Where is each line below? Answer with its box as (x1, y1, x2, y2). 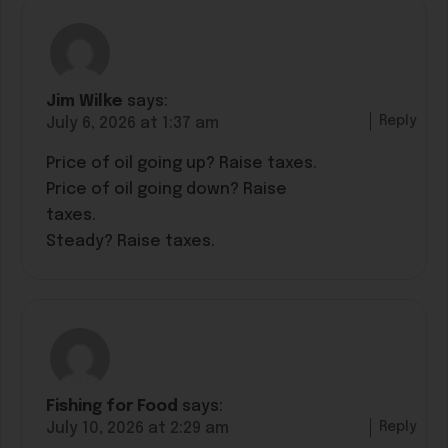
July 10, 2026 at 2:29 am (46, 420, 229, 438)
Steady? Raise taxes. (46, 233, 215, 251)
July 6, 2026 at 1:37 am (46, 115, 219, 133)
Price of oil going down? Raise (46, 181, 287, 199)
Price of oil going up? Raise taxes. (46, 155, 317, 173)
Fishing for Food (46, 398, 178, 416)
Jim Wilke (46, 93, 123, 111)
